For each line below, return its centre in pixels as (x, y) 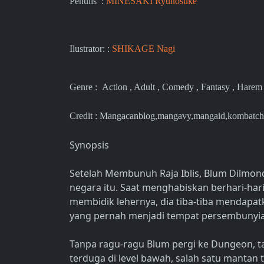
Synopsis (89, 145)
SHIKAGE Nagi (143, 49)
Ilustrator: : (91, 49)
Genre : (86, 87)
